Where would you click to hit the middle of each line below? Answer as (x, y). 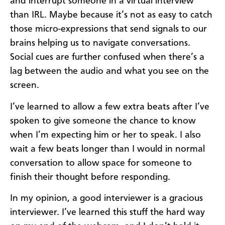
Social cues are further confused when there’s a (107, 58)
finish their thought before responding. (90, 177)
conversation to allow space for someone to (101, 163)
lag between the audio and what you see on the (109, 72)
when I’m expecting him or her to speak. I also (105, 135)
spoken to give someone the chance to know (103, 121)
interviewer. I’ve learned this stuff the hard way (107, 212)
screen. (25, 86)
